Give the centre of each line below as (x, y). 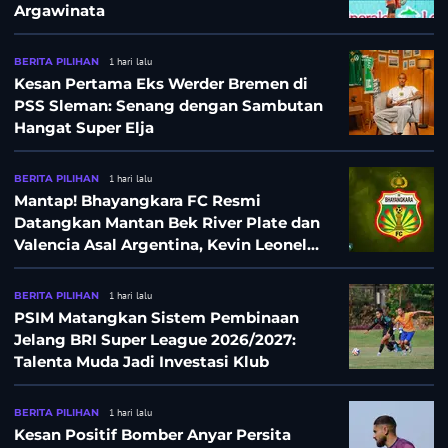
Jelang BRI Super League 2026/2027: (155, 339)
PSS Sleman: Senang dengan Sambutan (168, 105)
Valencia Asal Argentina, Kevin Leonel (110, 244)
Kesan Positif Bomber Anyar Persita (152, 434)
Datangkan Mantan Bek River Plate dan (167, 222)
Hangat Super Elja (84, 127)
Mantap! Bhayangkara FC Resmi (137, 200)
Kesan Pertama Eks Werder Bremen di (161, 83)
